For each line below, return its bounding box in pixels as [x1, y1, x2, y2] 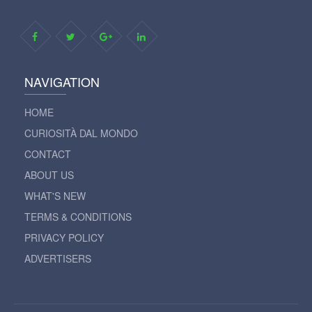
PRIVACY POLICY [24, 230, 104, 244]
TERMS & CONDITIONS [24, 209, 132, 224]
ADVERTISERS [24, 251, 91, 265]
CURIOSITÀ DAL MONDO [24, 125, 138, 140]
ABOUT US [24, 167, 74, 182]
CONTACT [24, 146, 71, 161]
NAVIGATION [24, 72, 100, 91]
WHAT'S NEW [24, 188, 86, 203]
